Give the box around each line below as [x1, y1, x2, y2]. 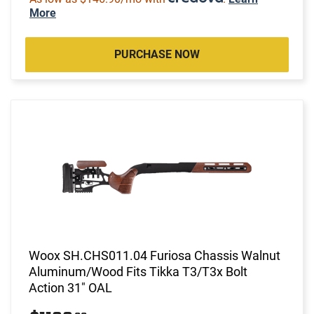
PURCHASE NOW [114, 47, 200, 61]
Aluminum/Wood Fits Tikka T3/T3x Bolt [29, 264, 247, 279]
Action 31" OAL [29, 280, 112, 295]
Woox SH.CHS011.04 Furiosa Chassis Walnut [29, 247, 280, 263]
